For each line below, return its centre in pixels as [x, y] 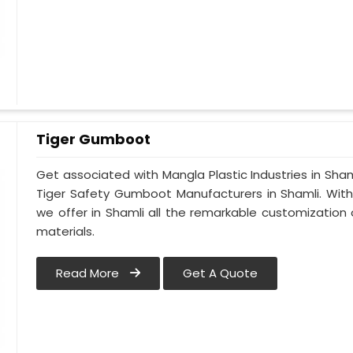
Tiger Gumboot [94, 139]
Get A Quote [221, 273]
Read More [89, 273]
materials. [66, 232]
